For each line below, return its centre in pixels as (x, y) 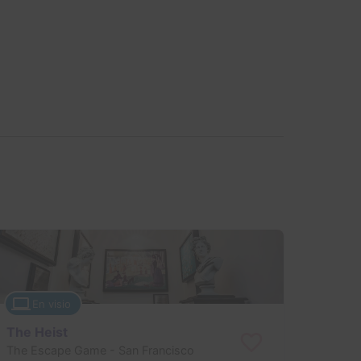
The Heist (37, 332)
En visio (52, 303)
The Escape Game (56, 350)
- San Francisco (150, 350)
